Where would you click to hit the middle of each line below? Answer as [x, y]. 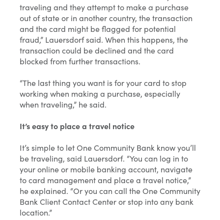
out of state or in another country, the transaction [106, 18]
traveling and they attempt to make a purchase [104, 7]
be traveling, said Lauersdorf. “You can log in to [104, 158]
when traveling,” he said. [63, 104]
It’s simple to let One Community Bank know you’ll [108, 148]
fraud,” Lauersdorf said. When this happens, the [104, 40]
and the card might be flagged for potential [98, 29]
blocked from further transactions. [80, 61]
